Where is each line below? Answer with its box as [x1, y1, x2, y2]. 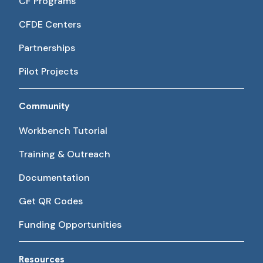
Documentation [19, 171, 90, 184]
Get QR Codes [19, 195, 83, 207]
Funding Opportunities [19, 218, 122, 231]
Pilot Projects [19, 65, 78, 77]
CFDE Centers [19, 18, 81, 31]
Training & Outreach [19, 148, 110, 160]
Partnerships [19, 42, 75, 54]
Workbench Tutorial [19, 124, 107, 137]
